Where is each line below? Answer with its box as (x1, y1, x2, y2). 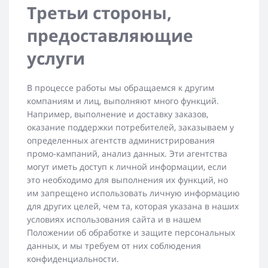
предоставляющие (27, 24, 193, 47)
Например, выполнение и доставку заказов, (27, 108, 208, 120)
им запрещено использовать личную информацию (27, 187, 240, 199)
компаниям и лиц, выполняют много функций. (27, 95, 219, 107)
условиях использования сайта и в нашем (27, 214, 201, 226)
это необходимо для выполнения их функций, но (27, 174, 228, 186)
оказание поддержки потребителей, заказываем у (27, 121, 234, 133)
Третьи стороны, (27, 1, 172, 25)
